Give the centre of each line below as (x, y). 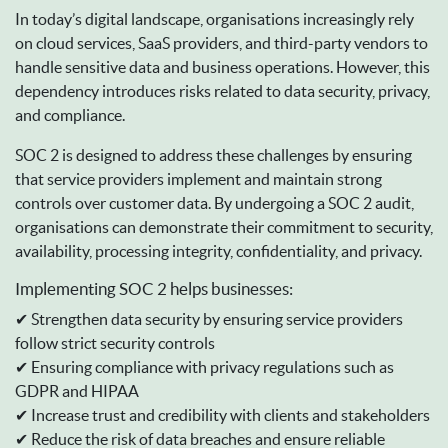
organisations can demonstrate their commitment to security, (224, 226)
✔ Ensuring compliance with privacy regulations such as (204, 366)
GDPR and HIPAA (77, 390)
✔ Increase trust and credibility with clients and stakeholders (222, 414)
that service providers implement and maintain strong (198, 178)
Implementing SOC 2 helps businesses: (154, 288)
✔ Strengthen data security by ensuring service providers (209, 318)
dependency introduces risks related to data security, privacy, (222, 90)
